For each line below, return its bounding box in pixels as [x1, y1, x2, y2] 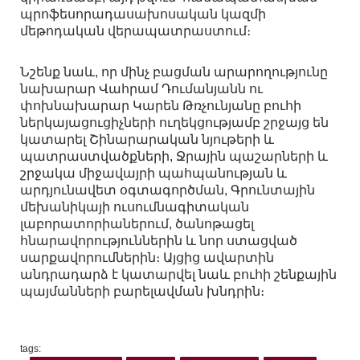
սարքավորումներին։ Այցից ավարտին [20, 251, 274, 265]
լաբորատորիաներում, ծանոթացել [20, 217, 254, 231]
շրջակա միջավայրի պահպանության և [20, 166, 287, 181]
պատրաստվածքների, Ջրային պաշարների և [20, 149, 328, 164]
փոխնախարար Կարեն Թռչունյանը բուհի [20, 99, 301, 113]
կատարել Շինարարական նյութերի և [20, 133, 274, 147]
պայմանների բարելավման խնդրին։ [20, 284, 264, 299]
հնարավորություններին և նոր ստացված [20, 234, 297, 248]
